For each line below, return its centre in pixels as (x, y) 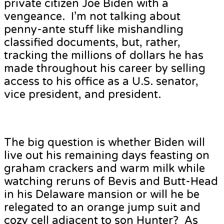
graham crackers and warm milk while (104, 169)
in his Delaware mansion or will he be (102, 195)
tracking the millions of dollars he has (104, 56)
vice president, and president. (82, 95)
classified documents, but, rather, (92, 43)
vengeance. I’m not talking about (92, 17)
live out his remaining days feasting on (107, 156)
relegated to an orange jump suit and (102, 208)
